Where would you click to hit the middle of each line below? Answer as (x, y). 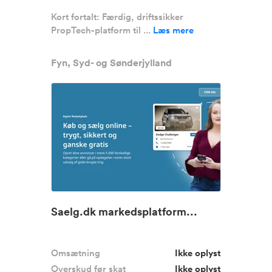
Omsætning (76, 253)
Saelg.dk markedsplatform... (124, 211)
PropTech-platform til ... (102, 30)
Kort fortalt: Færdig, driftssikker (117, 17)
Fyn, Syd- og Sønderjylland (111, 63)
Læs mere (173, 30)
